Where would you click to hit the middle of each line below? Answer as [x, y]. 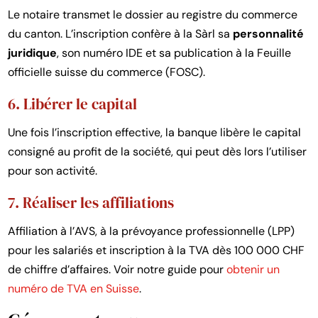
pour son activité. [53, 170]
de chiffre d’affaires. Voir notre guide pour [117, 269]
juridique [33, 53]
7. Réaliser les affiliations [91, 202]
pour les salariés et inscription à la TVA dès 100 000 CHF [157, 250]
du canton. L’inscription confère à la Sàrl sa [121, 33]
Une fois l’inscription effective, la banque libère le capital [155, 132]
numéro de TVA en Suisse [74, 288]
